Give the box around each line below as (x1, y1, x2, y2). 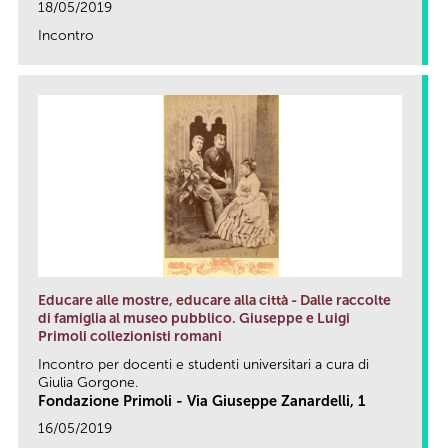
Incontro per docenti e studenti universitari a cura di (38, 355, 369, 373)
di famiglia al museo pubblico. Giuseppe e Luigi (38, 309, 350, 327)
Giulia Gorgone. (38, 373, 138, 391)
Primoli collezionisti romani (38, 327, 222, 345)
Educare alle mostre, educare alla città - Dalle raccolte (38, 291, 391, 309)
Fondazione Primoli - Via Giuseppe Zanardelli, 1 (38, 391, 365, 410)
